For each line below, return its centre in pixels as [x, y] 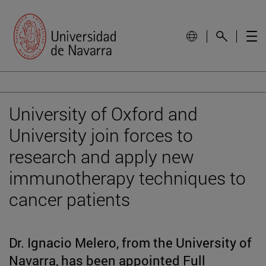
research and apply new [102, 156]
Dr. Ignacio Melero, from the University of [130, 242]
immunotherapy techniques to [127, 178]
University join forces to [101, 135]
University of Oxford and [103, 113]
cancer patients [69, 199]
